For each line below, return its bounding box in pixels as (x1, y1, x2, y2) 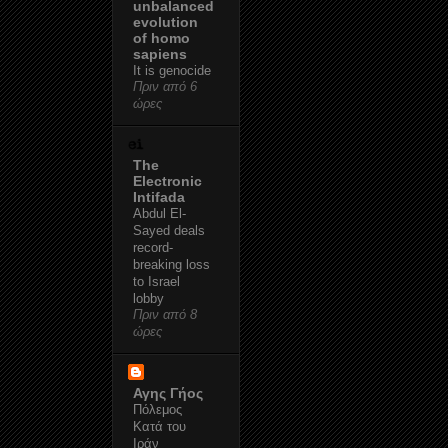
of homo (133, 29, 190, 46)
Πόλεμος (133, 401, 182, 417)
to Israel (133, 273, 180, 289)
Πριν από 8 (133, 307, 197, 322)
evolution (133, 13, 198, 30)
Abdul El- (133, 205, 186, 221)
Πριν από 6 (133, 79, 197, 94)
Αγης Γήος (133, 384, 203, 401)
